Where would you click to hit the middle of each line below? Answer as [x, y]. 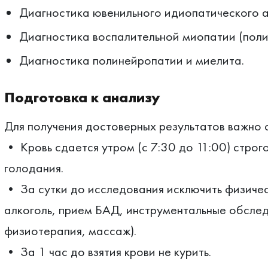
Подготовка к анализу [82, 97]
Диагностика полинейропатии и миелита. [131, 60]
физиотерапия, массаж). [70, 231]
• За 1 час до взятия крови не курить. [107, 252]
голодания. [33, 168]
